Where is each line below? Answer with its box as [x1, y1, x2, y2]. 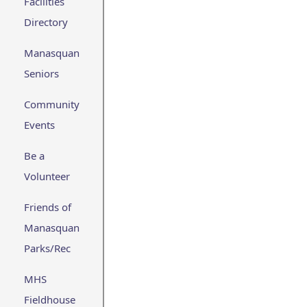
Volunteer [24, 169, 70, 183]
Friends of [24, 200, 71, 214]
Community [24, 97, 79, 111]
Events [24, 118, 55, 132]
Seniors [24, 66, 59, 80]
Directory [24, 15, 68, 29]
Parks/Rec [24, 241, 71, 255]
